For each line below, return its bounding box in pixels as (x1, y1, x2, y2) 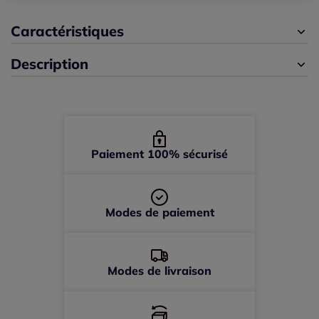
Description (11, 55, 88, 73)
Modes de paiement (105, 205, 214, 220)
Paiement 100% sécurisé (91, 147, 228, 162)
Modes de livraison (108, 263, 211, 278)
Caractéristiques (11, 22, 124, 41)
